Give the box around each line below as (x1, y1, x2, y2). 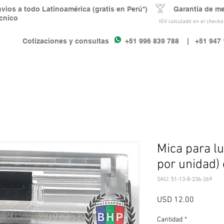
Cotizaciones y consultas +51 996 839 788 (22, 37, 179, 45)
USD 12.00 (157, 195, 194, 205)
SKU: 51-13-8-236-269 (157, 176, 212, 183)
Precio (193, 194, 215, 205)
